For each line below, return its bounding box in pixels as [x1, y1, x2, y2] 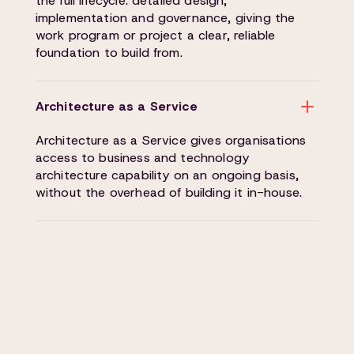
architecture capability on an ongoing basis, [35, 167, 299, 183]
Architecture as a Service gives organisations [35, 132, 306, 149]
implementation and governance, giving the [35, 9, 296, 26]
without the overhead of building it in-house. [35, 184, 302, 201]
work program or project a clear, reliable [35, 27, 276, 43]
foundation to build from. [35, 44, 183, 61]
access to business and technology [35, 149, 250, 166]
